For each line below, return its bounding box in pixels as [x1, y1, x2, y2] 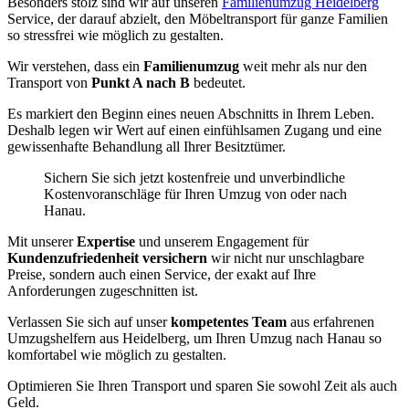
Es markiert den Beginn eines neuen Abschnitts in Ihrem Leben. [7, 106, 374, 122]
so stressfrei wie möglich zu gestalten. [7, 27, 224, 44]
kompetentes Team [171, 314, 290, 330]
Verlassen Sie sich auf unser [7, 314, 171, 330]
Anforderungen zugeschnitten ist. [7, 283, 198, 299]
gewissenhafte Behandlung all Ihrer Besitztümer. [7, 139, 286, 155]
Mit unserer [7, 234, 77, 250]
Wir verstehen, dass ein [7, 58, 143, 75]
